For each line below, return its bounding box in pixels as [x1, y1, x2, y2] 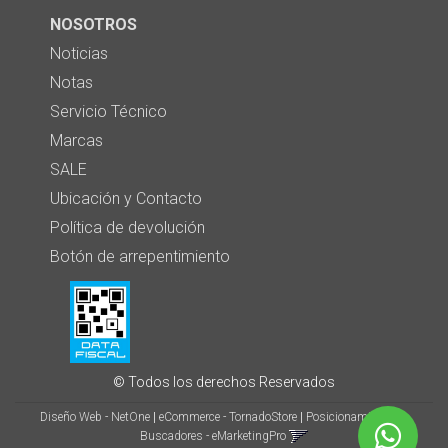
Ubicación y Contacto [50, 189, 202, 208]
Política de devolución [50, 218, 205, 237]
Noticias [50, 44, 108, 63]
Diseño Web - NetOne [40, 410, 150, 424]
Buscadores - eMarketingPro [140, 429, 286, 443]
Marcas [50, 131, 103, 150]
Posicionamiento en [306, 410, 408, 424]
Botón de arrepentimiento [50, 247, 230, 266]
